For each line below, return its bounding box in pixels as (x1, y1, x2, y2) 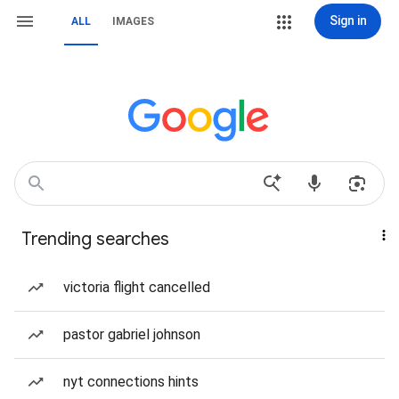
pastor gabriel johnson (63, 326, 200, 343)
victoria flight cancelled (63, 279, 210, 296)
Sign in (329, 13, 367, 28)
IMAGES (112, 15, 154, 28)
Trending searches (21, 228, 169, 250)
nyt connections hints (63, 373, 199, 390)
